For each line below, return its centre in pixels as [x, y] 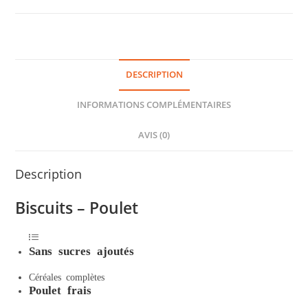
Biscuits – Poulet [77, 207]
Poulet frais [60, 289]
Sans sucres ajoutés [82, 250]
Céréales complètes [67, 276]
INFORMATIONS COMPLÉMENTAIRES [154, 104]
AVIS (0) [154, 135]
